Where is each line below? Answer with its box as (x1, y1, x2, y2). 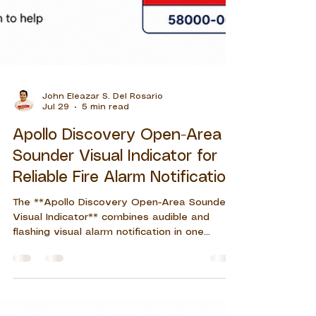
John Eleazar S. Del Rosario (42, 169, 163, 177)
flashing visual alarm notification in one (13, 303, 204, 314)
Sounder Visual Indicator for (13, 225, 217, 241)
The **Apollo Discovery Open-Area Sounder (13, 274, 229, 284)
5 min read (82, 179, 129, 188)
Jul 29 (42, 179, 69, 188)
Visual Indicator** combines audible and (13, 288, 209, 299)
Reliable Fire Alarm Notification (13, 246, 235, 262)
